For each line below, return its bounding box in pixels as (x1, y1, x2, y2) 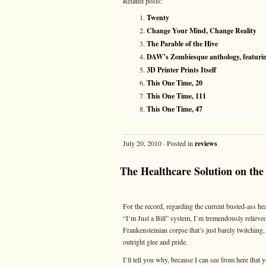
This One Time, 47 (147, 104, 202, 114)
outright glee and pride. (123, 237, 188, 246)
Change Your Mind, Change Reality (147, 26, 256, 36)
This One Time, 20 (147, 78, 202, 88)
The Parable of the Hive (147, 39, 218, 49)
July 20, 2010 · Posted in (123, 138, 195, 148)
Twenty (147, 12, 169, 23)
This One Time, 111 (147, 91, 206, 101)
